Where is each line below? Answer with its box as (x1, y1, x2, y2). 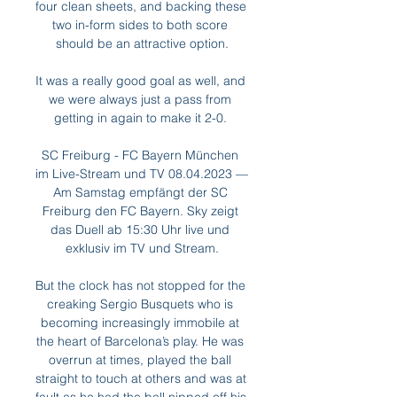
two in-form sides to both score (52, 17, 228, 33)
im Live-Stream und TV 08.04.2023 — (35, 166, 248, 182)
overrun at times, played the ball (49, 352, 231, 368)
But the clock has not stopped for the (35, 277, 245, 293)
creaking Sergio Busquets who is (47, 296, 233, 312)
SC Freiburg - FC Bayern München (42, 147, 238, 163)
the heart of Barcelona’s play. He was (36, 333, 244, 349)
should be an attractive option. (55, 35, 229, 51)
